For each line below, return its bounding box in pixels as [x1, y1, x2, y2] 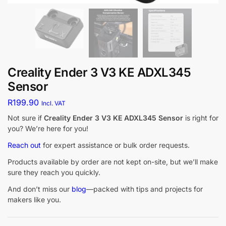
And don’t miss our [8, 185, 72, 194]
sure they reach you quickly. [8, 168, 100, 177]
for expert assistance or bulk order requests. [41, 141, 190, 150]
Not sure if [8, 114, 44, 123]
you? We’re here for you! [8, 124, 88, 133]
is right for [183, 114, 218, 123]
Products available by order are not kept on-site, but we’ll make [8, 157, 218, 166]
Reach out [8, 141, 41, 150]
